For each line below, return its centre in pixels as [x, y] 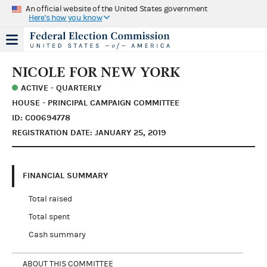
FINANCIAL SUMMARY [65, 176]
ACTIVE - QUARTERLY [61, 88]
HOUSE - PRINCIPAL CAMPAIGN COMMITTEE [96, 103]
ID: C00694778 [41, 117]
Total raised [50, 199]
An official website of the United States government [117, 9]
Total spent [49, 217]
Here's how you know [66, 18]
